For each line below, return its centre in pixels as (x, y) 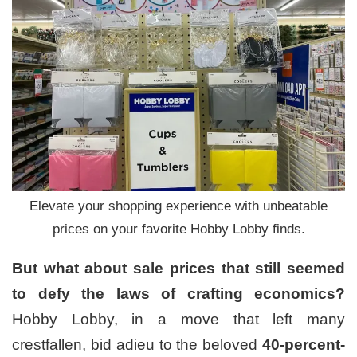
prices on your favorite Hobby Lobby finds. (178, 229)
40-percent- (304, 345)
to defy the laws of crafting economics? (178, 294)
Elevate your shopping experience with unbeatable (178, 206)
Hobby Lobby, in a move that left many (178, 320)
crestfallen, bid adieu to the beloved (137, 345)
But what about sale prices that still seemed (178, 269)
